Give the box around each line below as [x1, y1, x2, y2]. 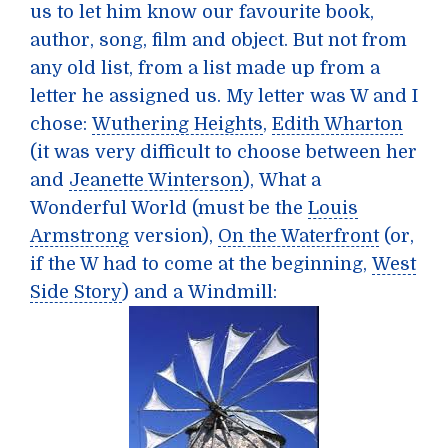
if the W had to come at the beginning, [30, 253, 372, 274]
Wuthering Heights [92, 113, 263, 134]
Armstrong [30, 225, 129, 246]
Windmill [188, 281, 273, 302]
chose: [30, 113, 92, 134]
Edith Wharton [272, 113, 403, 134]
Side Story [30, 281, 122, 302]
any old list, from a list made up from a [30, 57, 380, 78]
